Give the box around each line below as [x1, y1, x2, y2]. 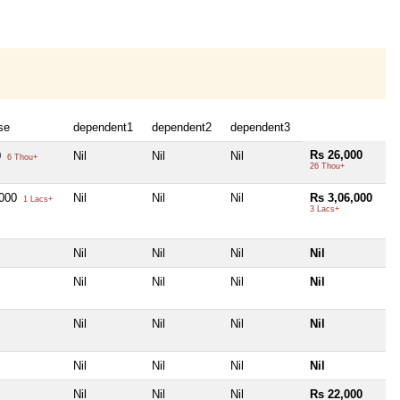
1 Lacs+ [21, 194, 53, 204]
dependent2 [152, 120, 212, 134]
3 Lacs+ [310, 204, 339, 213]
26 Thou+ [310, 161, 345, 171]
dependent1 [73, 120, 133, 134]
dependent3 [230, 120, 290, 134]
